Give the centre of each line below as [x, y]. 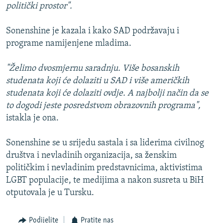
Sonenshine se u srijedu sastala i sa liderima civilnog [105, 143]
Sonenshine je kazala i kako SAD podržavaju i [93, 31]
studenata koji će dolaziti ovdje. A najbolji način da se [107, 94]
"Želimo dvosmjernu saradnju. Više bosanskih [93, 69]
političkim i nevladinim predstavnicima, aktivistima [104, 168]
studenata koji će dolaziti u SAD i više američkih [98, 81]
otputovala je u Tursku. [50, 193]
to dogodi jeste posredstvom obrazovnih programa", [103, 106]
